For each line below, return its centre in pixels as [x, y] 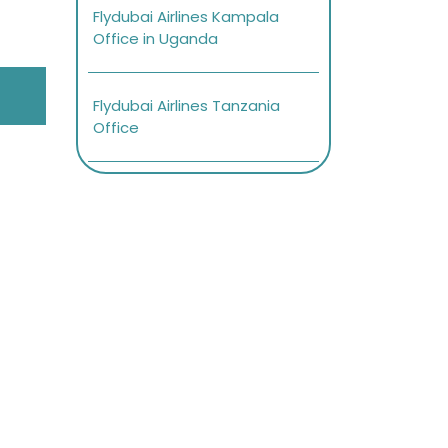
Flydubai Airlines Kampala [186, 17]
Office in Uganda [155, 39]
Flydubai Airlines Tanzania [186, 106]
